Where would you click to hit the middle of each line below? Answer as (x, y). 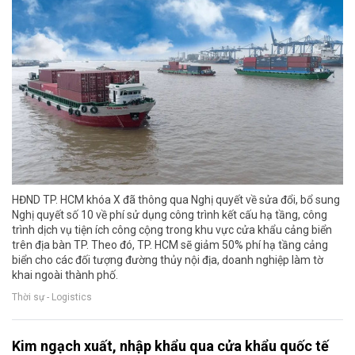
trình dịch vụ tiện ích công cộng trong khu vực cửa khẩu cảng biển (172, 230)
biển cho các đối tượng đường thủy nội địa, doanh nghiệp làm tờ (168, 260)
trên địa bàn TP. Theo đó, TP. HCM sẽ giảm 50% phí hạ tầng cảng (170, 245)
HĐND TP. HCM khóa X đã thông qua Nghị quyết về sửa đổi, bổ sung (176, 200)
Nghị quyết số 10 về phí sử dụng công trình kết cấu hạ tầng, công (170, 215)
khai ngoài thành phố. (65, 275)
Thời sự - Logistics (52, 297)
